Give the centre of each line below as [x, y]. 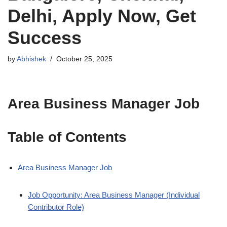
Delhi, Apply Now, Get [102, 16]
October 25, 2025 [84, 59]
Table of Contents [67, 137]
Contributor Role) [56, 207]
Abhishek [31, 59]
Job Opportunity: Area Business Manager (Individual [114, 195]
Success [45, 38]
